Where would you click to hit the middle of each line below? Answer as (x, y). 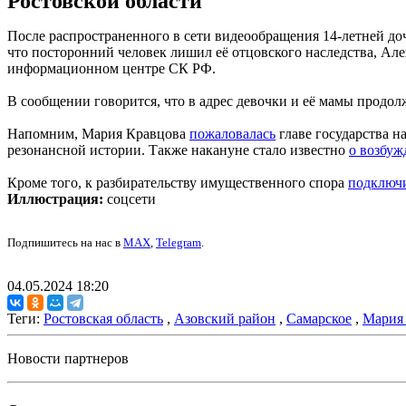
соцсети (130, 199)
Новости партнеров (68, 359)
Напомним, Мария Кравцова (98, 134)
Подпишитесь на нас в (65, 243)
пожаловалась (232, 134)
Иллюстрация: (55, 199)
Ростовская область (103, 319)
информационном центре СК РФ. (111, 69)
